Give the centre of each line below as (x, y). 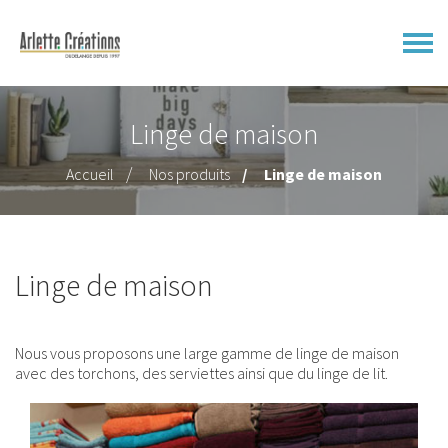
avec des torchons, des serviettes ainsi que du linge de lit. (201, 373)
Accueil (90, 174)
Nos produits (189, 174)
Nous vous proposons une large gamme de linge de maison (207, 353)
